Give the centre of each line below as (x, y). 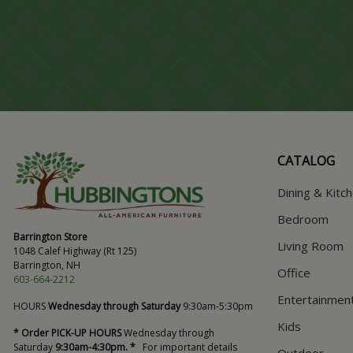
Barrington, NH (47, 265)
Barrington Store (50, 237)
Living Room (310, 245)
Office (294, 272)
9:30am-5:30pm (217, 306)
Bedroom (303, 219)
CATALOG (306, 160)
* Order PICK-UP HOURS (67, 333)
